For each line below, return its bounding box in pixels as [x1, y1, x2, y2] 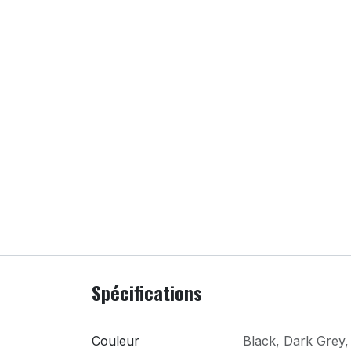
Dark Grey [284, 333, 345, 349]
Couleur [92, 333, 139, 349]
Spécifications [92, 278, 202, 307]
